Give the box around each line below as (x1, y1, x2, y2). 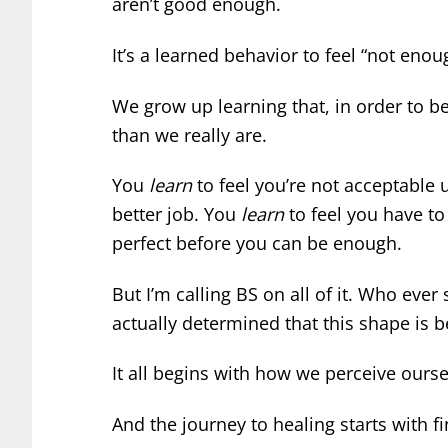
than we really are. (112, 122, 267, 147)
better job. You (112, 202, 241, 227)
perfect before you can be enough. (112, 231, 402, 256)
